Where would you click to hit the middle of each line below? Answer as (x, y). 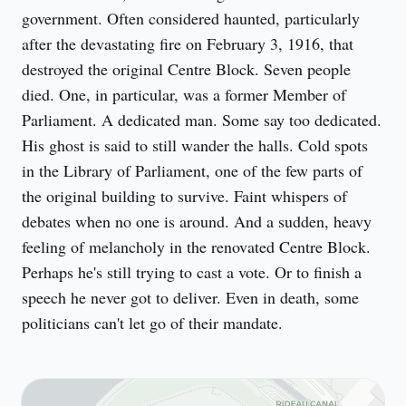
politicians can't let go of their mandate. (152, 323)
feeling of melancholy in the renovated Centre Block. (196, 246)
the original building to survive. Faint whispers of (184, 196)
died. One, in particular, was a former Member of (184, 94)
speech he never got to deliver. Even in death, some (190, 297)
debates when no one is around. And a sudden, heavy (197, 221)
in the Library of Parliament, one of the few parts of (192, 170)
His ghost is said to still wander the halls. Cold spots (195, 145)
